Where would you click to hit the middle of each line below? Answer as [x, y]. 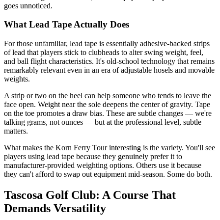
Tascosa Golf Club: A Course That [90, 195]
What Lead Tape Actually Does [67, 25]
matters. [16, 131]
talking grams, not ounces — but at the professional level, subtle [103, 122]
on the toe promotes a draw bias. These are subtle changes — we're [108, 113]
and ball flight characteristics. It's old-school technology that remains [109, 61]
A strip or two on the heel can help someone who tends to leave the [108, 96]
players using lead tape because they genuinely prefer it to [93, 157]
